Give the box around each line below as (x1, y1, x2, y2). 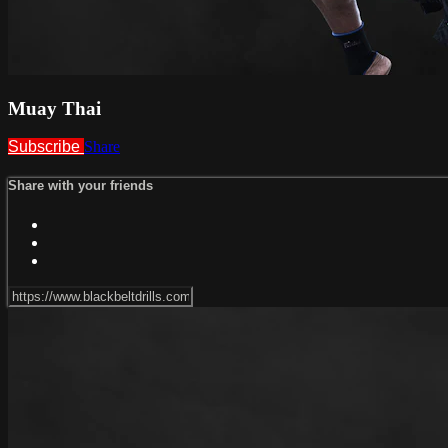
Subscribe (8, 138, 84, 156)
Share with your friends (8, 178, 153, 194)
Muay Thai (8, 97, 101, 119)
